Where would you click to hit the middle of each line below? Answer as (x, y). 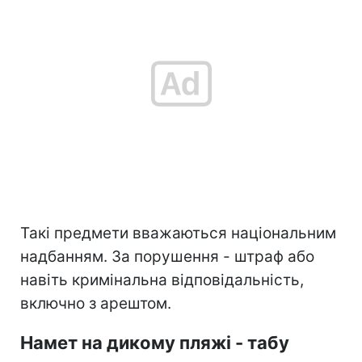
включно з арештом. (96, 303)
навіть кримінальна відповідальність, (162, 280)
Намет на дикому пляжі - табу (155, 342)
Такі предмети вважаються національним (178, 233)
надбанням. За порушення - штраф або (167, 256)
